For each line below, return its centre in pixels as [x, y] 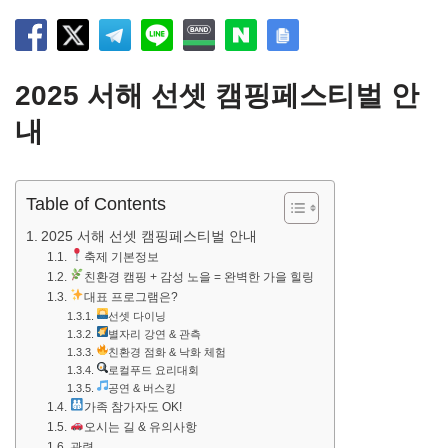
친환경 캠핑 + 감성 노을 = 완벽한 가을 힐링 [198, 277]
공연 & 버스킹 [142, 388]
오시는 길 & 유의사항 [140, 427]
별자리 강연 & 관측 [155, 334]
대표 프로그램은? [130, 297]
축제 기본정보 [121, 257]
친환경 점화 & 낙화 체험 [167, 352]
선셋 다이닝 [137, 316]
